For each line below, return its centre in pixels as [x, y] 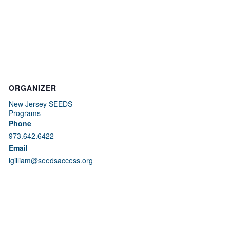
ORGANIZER [33, 88]
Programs [25, 113]
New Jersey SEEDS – [44, 104]
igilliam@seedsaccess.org [51, 160]
